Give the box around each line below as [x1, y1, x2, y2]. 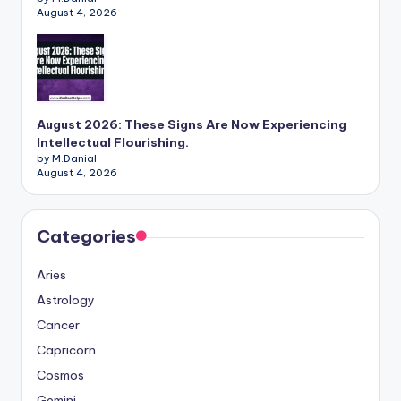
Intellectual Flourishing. [37, 134, 189, 151]
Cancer [37, 317, 80, 334]
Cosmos [37, 367, 84, 384]
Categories [37, 226, 136, 248]
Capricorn [37, 342, 96, 359]
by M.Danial [37, 152, 97, 166]
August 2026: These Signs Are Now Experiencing [37, 116, 346, 133]
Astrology [37, 292, 95, 309]
